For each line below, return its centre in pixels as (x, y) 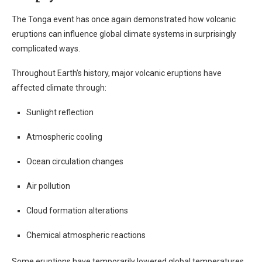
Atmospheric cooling (64, 137)
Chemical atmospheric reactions (86, 235)
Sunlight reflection (60, 112)
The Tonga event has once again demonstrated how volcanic (124, 19)
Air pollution (48, 186)
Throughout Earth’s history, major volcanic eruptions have (117, 73)
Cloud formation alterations (77, 211)
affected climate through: (59, 88)
